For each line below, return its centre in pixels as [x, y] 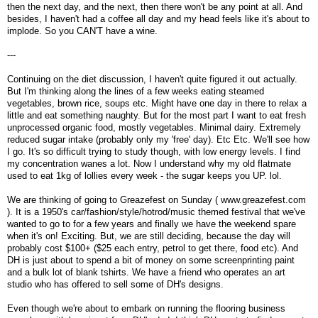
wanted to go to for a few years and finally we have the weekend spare [152, 224]
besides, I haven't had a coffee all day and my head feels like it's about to [158, 19]
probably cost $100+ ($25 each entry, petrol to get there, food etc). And [153, 248]
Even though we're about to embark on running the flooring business [146, 309]
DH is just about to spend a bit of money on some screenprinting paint [151, 261]
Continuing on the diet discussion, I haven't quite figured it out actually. [152, 79]
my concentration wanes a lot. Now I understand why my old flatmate [149, 164]
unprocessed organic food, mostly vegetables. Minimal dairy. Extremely [154, 128]
